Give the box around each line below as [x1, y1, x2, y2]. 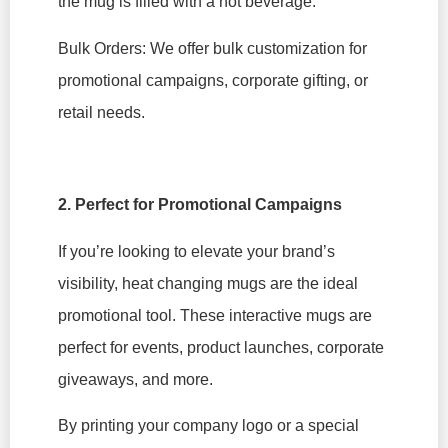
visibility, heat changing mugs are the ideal [58, 274, 358, 292]
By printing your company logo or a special [58, 417, 359, 435]
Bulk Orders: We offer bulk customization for [58, 39, 367, 57]
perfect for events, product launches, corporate [58, 338, 384, 356]
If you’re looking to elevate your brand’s [58, 242, 335, 260]
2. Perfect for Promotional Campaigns [58, 196, 342, 214]
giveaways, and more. [58, 370, 213, 388]
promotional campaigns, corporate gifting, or [58, 71, 368, 89]
